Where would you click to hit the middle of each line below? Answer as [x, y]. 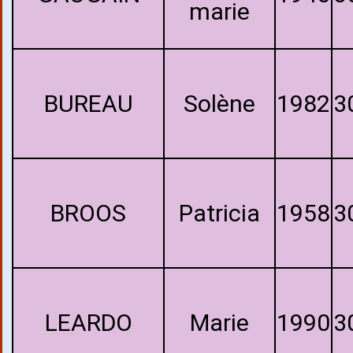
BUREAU [88, 104]
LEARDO [88, 323]
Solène [219, 104]
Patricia [219, 213]
